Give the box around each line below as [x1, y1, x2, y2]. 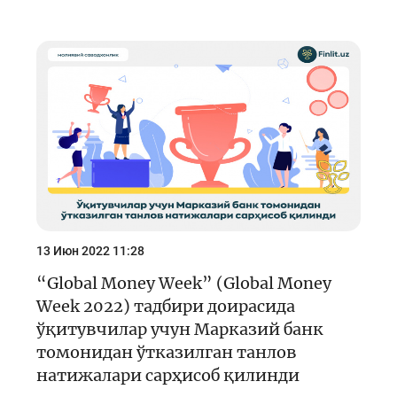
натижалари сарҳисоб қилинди [36, 364, 300, 385]
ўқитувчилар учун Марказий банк [36, 318, 323, 339]
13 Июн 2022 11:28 [36, 243, 144, 258]
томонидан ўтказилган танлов [36, 341, 297, 362]
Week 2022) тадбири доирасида [36, 295, 295, 316]
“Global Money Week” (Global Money [36, 272, 331, 293]
